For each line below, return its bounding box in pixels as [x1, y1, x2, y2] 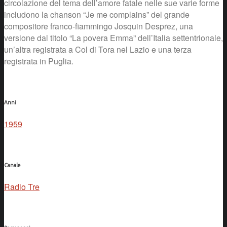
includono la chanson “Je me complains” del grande [4, 8, 190, 20]
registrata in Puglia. [4, 55, 73, 67]
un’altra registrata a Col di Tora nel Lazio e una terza [4, 43, 192, 55]
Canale [4, 162, 21, 168]
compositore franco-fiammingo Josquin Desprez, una [4, 20, 193, 32]
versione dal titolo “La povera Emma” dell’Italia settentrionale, [4, 31, 223, 44]
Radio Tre [4, 180, 40, 193]
